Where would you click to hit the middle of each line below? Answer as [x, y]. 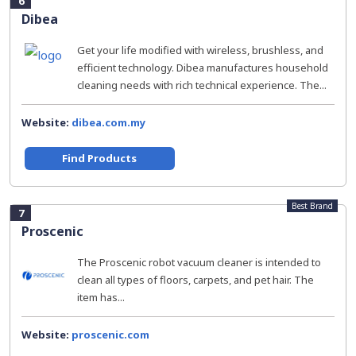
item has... [101, 297]
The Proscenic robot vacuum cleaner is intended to [199, 262]
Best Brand [312, 206]
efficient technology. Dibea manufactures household [203, 68]
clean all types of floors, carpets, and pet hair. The [195, 280]
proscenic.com [110, 335]
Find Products [100, 158]
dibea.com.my [108, 122]
